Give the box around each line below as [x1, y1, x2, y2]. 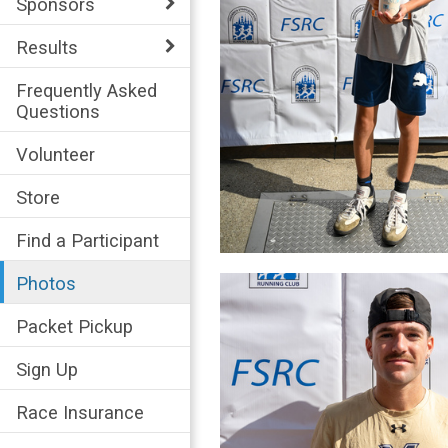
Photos [16, 272, 76, 294]
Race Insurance [16, 401, 144, 423]
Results [16, 36, 78, 58]
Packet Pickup [16, 315, 133, 337]
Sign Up [16, 358, 78, 380]
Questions [16, 100, 100, 122]
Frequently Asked [16, 79, 157, 101]
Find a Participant [16, 229, 159, 251]
